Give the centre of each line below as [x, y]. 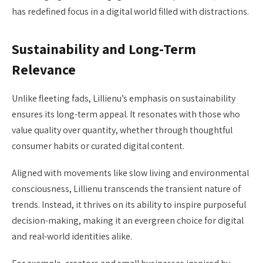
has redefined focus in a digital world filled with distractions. [130, 12]
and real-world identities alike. [72, 236]
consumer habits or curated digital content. [98, 146]
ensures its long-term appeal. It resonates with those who [126, 114]
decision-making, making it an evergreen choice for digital [128, 220]
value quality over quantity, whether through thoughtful [122, 130]
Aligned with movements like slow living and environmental [130, 173]
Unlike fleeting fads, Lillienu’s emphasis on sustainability [124, 98]
